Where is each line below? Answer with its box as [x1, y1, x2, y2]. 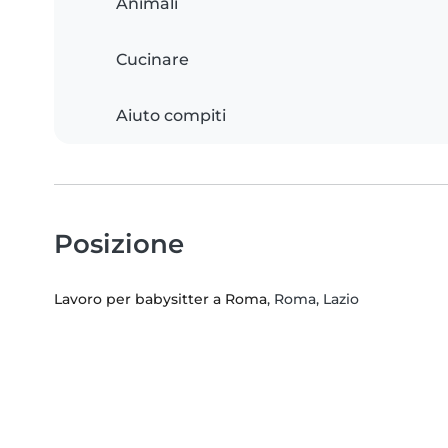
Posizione [54, 228, 184, 260]
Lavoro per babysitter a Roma [54, 290, 267, 309]
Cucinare [116, 50, 189, 70]
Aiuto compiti [116, 106, 226, 126]
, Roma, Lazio [267, 290, 359, 309]
